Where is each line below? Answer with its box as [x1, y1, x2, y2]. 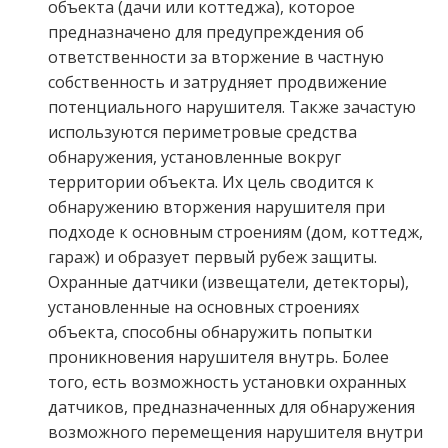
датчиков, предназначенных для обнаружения [47, 396, 415, 419]
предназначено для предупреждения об [47, 21, 364, 44]
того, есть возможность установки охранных [47, 371, 406, 394]
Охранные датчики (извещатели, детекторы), [47, 271, 409, 294]
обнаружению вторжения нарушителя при [47, 196, 385, 219]
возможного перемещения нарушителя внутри [47, 421, 423, 444]
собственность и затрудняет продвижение [47, 71, 387, 94]
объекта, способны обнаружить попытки [47, 321, 372, 344]
